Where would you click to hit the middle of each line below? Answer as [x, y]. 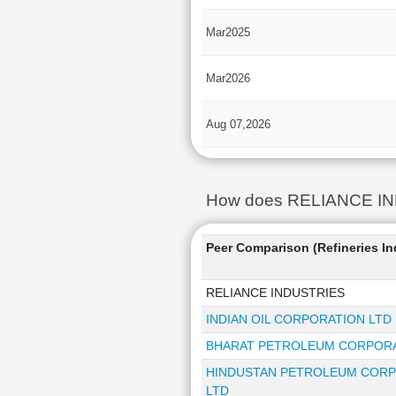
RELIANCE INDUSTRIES [275, 293]
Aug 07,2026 [238, 124]
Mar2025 [228, 32]
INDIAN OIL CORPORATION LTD [298, 319]
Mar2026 [228, 78]
